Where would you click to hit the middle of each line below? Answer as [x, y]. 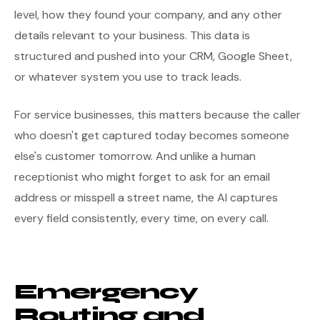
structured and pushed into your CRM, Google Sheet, [153, 56]
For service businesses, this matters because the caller [157, 115]
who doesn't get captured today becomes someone [152, 135]
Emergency [106, 292]
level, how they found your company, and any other [148, 15]
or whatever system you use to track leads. [128, 77]
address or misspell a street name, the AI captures [146, 197]
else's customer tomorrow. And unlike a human [135, 156]
